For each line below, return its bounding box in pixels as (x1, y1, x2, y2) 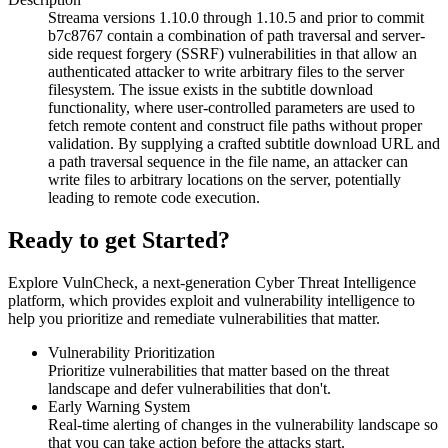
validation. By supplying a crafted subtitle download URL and (48, 135, 440, 153)
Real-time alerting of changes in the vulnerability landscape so (48, 416, 438, 434)
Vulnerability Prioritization (48, 344, 215, 362)
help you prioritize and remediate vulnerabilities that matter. (8, 310, 380, 328)
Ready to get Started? (8, 227, 230, 254)
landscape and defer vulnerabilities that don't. (48, 380, 331, 398)
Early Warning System (48, 398, 190, 416)
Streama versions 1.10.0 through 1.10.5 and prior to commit (48, 9, 424, 27)
